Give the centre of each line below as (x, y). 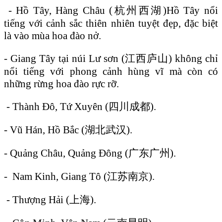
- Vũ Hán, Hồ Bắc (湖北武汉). (68, 130)
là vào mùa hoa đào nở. (53, 35)
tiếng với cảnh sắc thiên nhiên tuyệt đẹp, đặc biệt (111, 23)
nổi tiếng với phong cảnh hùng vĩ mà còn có (111, 71)
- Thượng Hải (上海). (50, 199)
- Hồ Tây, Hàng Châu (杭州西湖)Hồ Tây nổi (111, 10)
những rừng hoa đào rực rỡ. (61, 83)
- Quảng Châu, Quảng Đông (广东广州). (90, 153)
